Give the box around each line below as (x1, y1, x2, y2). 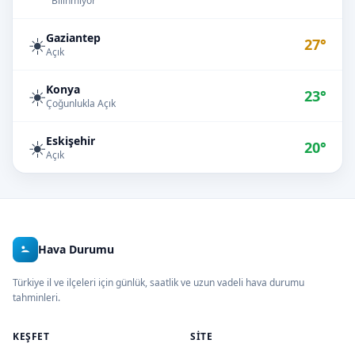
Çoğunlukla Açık (46, 97, 116, 110)
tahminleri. (13, 291, 60, 304)
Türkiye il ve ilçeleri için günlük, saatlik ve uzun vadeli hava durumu (13, 276, 304, 289)
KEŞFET (13, 330, 50, 343)
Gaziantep (46, 30, 101, 45)
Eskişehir (46, 133, 95, 148)
